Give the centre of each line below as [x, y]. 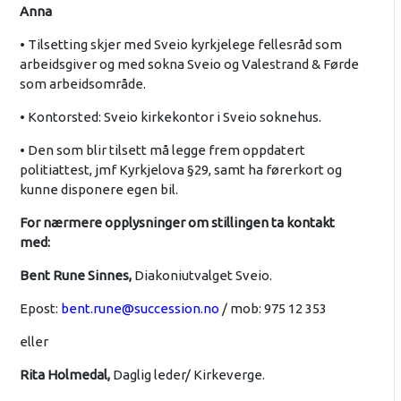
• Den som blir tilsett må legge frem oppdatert [162, 149]
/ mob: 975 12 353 [273, 308]
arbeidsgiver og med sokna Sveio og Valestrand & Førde [189, 64]
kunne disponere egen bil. [98, 189]
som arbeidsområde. [82, 83]
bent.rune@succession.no [140, 308]
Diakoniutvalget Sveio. [201, 275]
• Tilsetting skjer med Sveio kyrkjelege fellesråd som [180, 44]
